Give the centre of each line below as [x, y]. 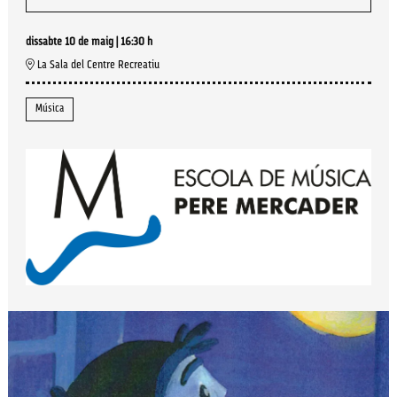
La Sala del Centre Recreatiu [97, 66]
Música [50, 109]
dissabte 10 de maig [70, 43]
